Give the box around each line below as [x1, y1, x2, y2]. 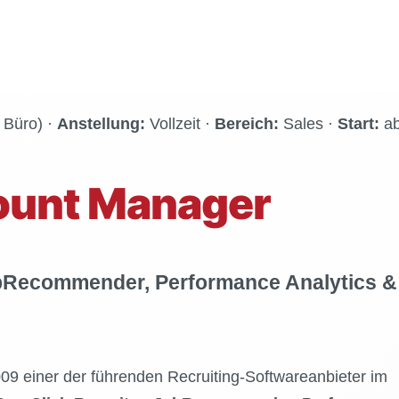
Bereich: [214, 115, 279, 134]
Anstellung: [56, 115, 145, 134]
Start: [337, 115, 379, 134]
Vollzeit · [144, 115, 215, 134]
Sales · [278, 115, 338, 134]
